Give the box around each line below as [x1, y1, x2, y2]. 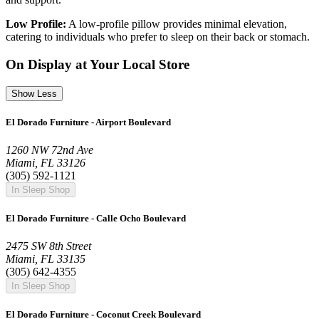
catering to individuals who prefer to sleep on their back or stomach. [6, 31, 310, 43]
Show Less [11, 88, 57, 99]
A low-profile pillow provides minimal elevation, [66, 18, 287, 31]
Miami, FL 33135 [6, 253, 85, 266]
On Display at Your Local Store [6, 56, 189, 72]
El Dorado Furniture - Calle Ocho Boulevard [6, 213, 186, 224]
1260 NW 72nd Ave [6, 143, 93, 156]
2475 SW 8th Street [6, 240, 91, 253]
